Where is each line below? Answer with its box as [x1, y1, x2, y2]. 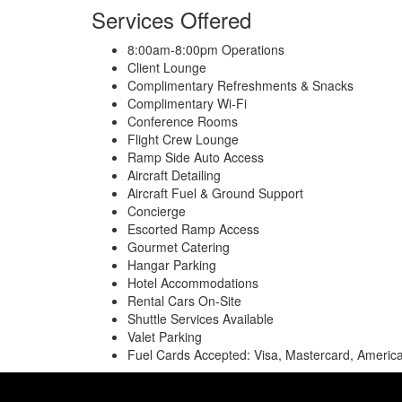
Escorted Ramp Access [127, 220, 259, 238]
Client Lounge [127, 58, 206, 76]
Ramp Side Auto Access [127, 148, 264, 166]
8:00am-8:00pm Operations [127, 40, 284, 58]
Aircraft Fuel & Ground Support [127, 184, 303, 202]
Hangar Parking [127, 256, 216, 274]
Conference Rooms [127, 112, 238, 130]
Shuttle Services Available [127, 310, 274, 328]
